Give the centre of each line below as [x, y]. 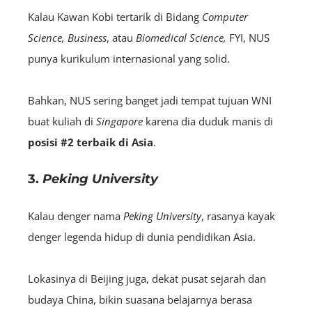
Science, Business [67, 37]
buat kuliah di [62, 121]
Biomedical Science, [181, 37]
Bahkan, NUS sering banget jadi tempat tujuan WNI [150, 100]
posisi [43, 142]
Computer [225, 16]
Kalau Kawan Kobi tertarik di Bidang [115, 16]
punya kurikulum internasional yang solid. [130, 58]
